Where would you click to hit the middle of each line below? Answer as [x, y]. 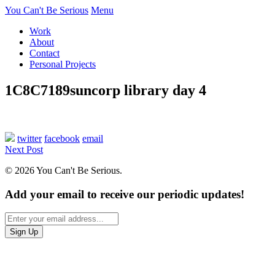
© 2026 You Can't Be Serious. [64, 170]
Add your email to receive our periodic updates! [125, 194]
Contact [45, 53]
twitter [29, 138]
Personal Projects [63, 64]
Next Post [24, 149]
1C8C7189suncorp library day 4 [106, 90]
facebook [62, 138]
